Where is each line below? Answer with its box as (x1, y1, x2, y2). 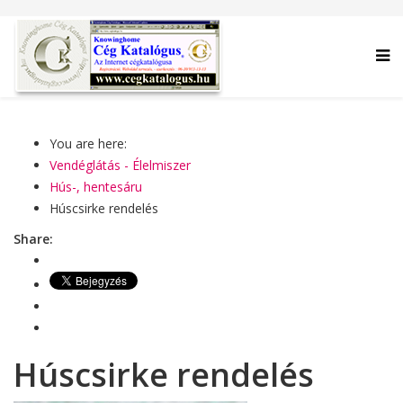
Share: (13, 230, 53, 247)
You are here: (49, 135, 127, 152)
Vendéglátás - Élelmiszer (49, 157, 191, 174)
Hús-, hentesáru (49, 178, 142, 195)
